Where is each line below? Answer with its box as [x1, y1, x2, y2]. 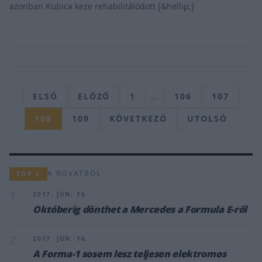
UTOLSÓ [187, 112, 227, 124]
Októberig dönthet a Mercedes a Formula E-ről [33, 202, 247, 216]
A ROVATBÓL [47, 168, 102, 179]
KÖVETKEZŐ [109, 112, 167, 124]
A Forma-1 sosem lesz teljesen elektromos [33, 247, 226, 260]
